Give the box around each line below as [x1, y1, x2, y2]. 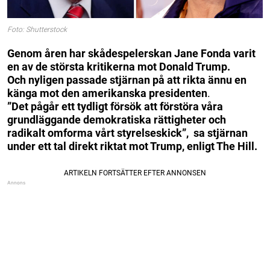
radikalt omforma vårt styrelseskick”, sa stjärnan [7, 126, 248, 139]
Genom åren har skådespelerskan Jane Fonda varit [7, 46, 256, 60]
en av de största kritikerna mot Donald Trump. [7, 60, 230, 73]
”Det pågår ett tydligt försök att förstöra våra [7, 99, 223, 113]
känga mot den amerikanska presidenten [7, 86, 207, 99]
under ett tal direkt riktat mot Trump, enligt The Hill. [7, 139, 257, 152]
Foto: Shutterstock [7, 25, 67, 34]
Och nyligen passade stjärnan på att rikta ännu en [7, 73, 246, 86]
